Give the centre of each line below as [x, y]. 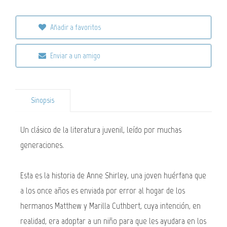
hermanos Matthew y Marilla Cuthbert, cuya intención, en [110, 206]
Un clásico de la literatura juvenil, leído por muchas [101, 130]
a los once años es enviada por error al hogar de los [103, 191]
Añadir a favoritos [75, 27]
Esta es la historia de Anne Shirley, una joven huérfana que [113, 175]
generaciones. [42, 145]
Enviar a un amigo [74, 55]
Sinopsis [43, 100]
